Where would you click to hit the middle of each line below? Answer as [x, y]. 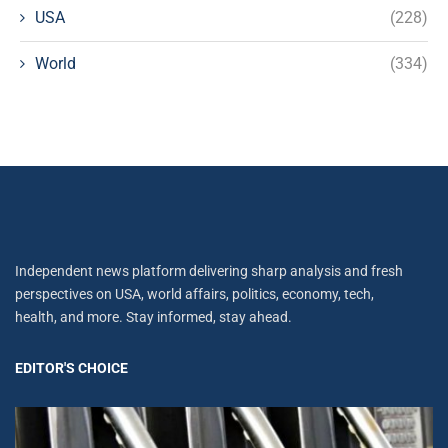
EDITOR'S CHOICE [71, 367]
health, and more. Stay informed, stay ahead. [153, 316]
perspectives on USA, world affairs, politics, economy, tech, [194, 293]
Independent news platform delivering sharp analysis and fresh [209, 270]
